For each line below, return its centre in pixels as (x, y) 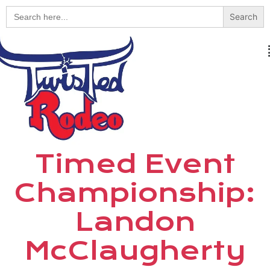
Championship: (135, 193)
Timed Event (135, 164)
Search (21, 10)
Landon (135, 221)
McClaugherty (135, 250)
